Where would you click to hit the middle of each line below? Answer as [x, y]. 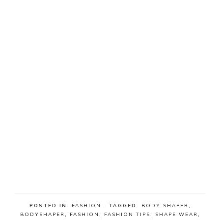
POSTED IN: [50, 206]
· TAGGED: [122, 206]
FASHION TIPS [127, 215]
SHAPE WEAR [176, 215]
